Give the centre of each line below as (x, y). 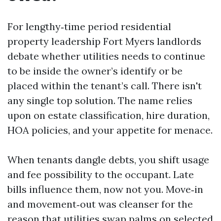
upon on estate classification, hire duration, (109, 115)
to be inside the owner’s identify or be (95, 71)
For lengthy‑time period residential (89, 26)
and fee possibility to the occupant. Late (101, 174)
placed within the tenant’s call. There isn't (105, 86)
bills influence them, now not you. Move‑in (105, 189)
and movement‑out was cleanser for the (100, 204)
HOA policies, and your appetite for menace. (110, 130)
